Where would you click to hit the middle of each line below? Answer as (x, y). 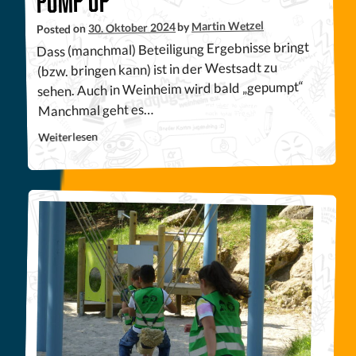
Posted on (62, 29)
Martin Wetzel (227, 26)
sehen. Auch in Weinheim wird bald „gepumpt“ (171, 89)
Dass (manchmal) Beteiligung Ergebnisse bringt (173, 49)
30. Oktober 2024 (132, 28)
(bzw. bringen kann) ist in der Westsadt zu (157, 69)
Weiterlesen (68, 137)
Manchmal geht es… (95, 110)
